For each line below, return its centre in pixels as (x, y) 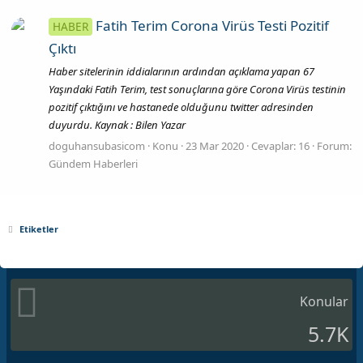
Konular (324, 301)
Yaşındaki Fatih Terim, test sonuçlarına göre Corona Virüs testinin (197, 90)
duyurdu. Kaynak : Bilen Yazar (117, 125)
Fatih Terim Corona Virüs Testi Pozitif (212, 26)
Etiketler (38, 228)
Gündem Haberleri (93, 163)
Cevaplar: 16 (280, 145)
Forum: (334, 145)
